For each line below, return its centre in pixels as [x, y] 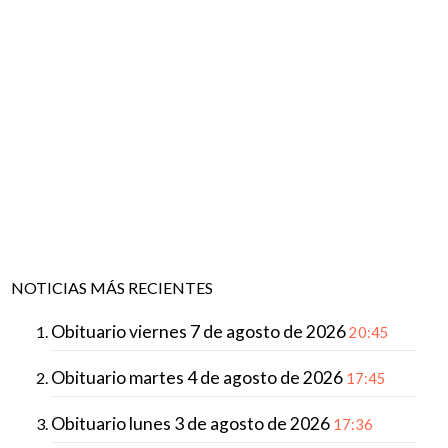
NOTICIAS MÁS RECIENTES [111, 287]
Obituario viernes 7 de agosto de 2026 [199, 331]
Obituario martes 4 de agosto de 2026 [198, 377]
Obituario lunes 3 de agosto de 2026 [191, 423]
